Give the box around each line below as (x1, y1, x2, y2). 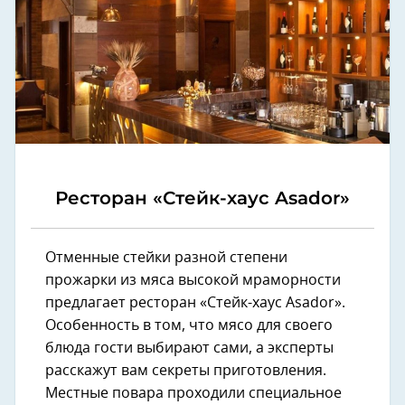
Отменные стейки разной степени (45, 250, 287, 265)
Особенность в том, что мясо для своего (45, 317, 333, 333)
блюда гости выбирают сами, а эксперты (45, 340, 334, 355)
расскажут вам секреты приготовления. (45, 363, 326, 378)
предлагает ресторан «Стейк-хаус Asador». (45, 295, 345, 310)
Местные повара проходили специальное (45, 385, 342, 400)
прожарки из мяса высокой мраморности (45, 272, 341, 287)
